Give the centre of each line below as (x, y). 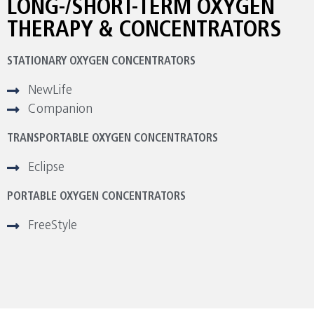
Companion (60, 110)
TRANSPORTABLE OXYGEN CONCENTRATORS (112, 139)
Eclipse (46, 168)
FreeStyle (53, 226)
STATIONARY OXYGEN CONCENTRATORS (101, 62)
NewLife (50, 91)
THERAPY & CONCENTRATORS (144, 31)
